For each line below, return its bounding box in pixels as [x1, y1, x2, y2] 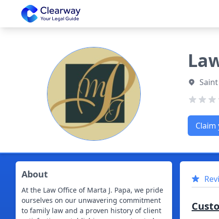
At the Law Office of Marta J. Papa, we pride [22, 185, 163, 195]
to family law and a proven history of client [22, 206, 161, 215]
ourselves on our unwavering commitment [22, 196, 161, 205]
